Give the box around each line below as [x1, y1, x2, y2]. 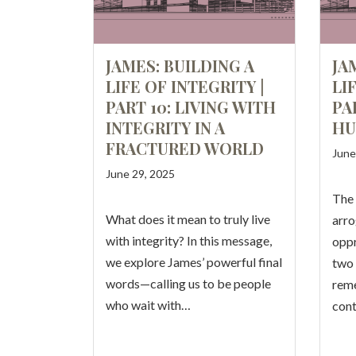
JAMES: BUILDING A [106, 55, 254, 76]
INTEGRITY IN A [106, 117, 225, 138]
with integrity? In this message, [106, 233, 272, 248]
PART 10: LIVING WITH [106, 96, 276, 118]
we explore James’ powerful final [106, 254, 282, 269]
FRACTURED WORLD [106, 137, 264, 159]
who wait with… [106, 297, 191, 312]
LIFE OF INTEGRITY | [106, 75, 264, 97]
